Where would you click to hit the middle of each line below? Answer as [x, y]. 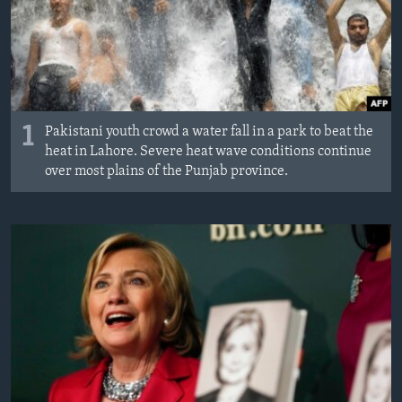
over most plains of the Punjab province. [166, 171]
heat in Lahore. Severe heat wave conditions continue [208, 151]
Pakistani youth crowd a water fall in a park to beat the [209, 131]
